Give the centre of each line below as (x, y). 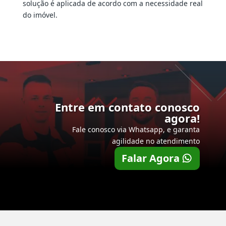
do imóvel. (40, 15)
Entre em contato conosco (128, 107)
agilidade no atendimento (156, 141)
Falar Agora (151, 158)
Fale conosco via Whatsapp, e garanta (136, 130)
